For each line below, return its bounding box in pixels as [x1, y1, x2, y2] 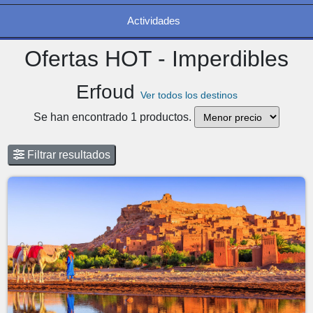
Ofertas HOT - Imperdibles [24, 46, 289, 71]
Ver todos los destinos [140, 89, 238, 101]
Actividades [127, 15, 180, 27]
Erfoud [75, 81, 140, 103]
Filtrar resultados [24, 149, 111, 161]
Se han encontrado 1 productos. [34, 110, 194, 123]
